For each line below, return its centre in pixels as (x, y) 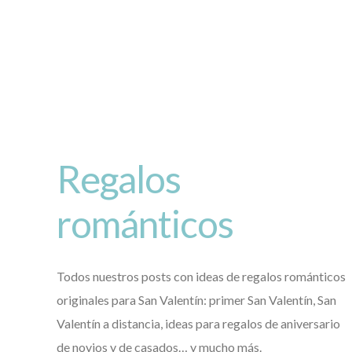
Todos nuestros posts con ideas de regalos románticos (201, 277)
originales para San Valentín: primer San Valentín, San (196, 300)
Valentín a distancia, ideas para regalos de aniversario (198, 324)
